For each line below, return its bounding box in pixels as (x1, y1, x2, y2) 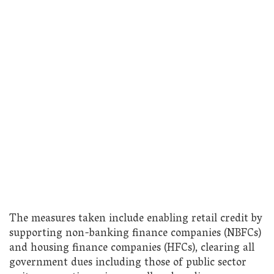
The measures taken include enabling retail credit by (9, 209, 262, 229)
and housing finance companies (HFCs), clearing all (9, 238, 254, 259)
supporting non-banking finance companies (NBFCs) (9, 223, 261, 244)
